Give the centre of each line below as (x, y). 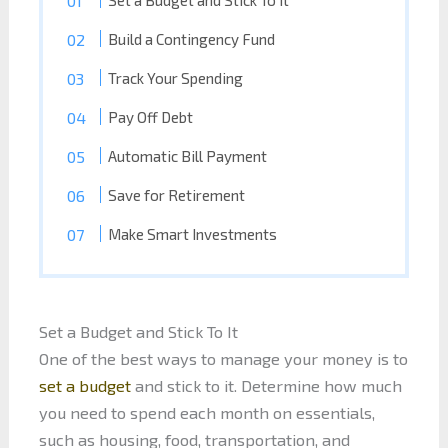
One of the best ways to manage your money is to (223, 359)
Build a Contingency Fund (192, 39)
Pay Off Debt (151, 117)
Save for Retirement (177, 195)
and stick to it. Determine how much (266, 386)
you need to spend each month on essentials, (206, 413)
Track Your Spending (176, 78)
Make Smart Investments (193, 234)
